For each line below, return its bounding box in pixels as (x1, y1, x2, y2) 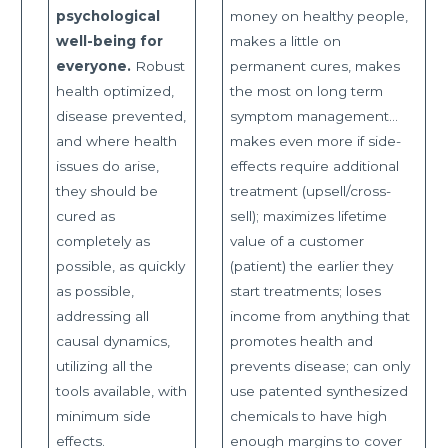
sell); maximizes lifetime (229, 207, 387, 224)
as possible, (55, 282, 134, 299)
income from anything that (229, 307, 410, 324)
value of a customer (229, 232, 364, 249)
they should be (55, 182, 158, 199)
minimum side (55, 407, 151, 424)
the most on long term (229, 82, 383, 99)
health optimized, (55, 82, 174, 99)
